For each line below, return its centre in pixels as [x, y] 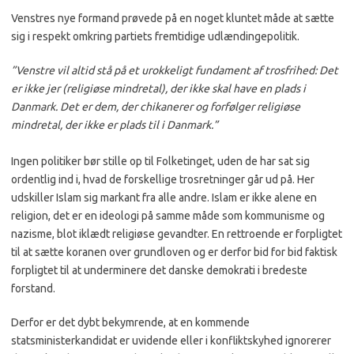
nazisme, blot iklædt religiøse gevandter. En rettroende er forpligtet [177, 234]
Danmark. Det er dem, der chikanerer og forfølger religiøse [156, 107]
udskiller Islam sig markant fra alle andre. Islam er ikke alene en [164, 198]
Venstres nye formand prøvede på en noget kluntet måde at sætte [173, 18]
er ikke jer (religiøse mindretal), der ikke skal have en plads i [158, 88]
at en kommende [208, 322]
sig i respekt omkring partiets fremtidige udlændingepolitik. [155, 36]
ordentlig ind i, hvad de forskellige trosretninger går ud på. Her [163, 179]
